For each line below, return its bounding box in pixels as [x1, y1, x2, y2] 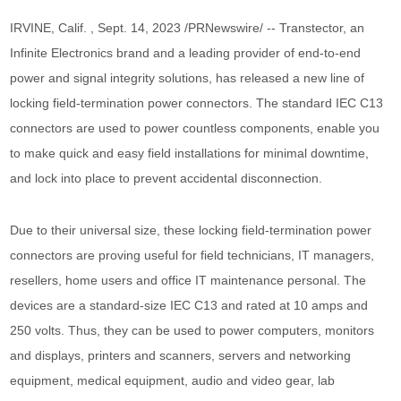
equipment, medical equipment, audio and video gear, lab [10, 373, 336, 388]
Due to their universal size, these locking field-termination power [10, 223, 372, 237]
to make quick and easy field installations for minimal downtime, [10, 146, 370, 160]
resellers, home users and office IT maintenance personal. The [10, 273, 367, 287]
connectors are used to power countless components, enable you [10, 121, 380, 135]
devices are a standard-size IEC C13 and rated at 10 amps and [10, 298, 369, 312]
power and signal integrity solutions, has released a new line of [10, 71, 365, 85]
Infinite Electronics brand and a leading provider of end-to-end [10, 46, 362, 60]
